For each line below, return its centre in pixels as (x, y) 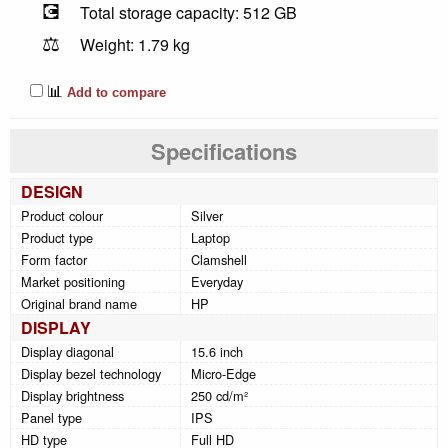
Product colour (62, 216)
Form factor (54, 260)
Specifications (224, 151)
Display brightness (72, 396)
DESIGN (52, 192)
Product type (57, 238)
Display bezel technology (91, 374)
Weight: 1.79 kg (135, 45)
